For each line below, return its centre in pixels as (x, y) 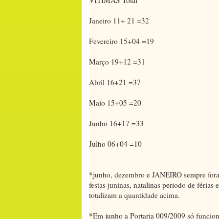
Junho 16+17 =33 (116, 123)
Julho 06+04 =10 (115, 143)
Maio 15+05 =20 (115, 102)
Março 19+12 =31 (117, 61)
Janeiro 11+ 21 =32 (119, 20)
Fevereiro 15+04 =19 (121, 41)
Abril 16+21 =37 (115, 82)
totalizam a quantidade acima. (134, 195)
